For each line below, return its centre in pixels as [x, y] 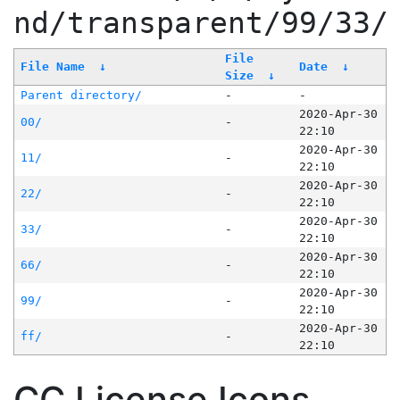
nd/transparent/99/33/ [201, 24]
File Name [52, 67]
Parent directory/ [81, 96]
